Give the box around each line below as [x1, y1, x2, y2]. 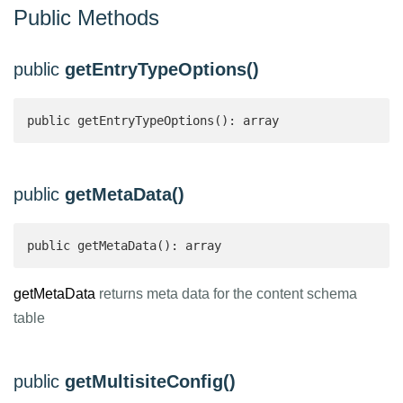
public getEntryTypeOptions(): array [27, 113, 286, 128]
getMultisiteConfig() [65, 372, 236, 391]
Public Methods [13, 5, 159, 30]
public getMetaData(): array [27, 238, 228, 253]
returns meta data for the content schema [95, 286, 357, 301]
